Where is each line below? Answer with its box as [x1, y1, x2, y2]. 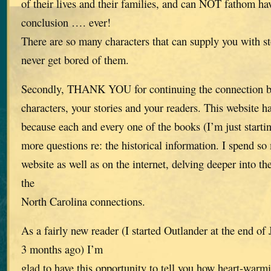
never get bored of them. [21, 52, 129, 68]
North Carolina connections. [21, 193, 145, 209]
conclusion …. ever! [21, 15, 111, 30]
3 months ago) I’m [21, 241, 103, 256]
